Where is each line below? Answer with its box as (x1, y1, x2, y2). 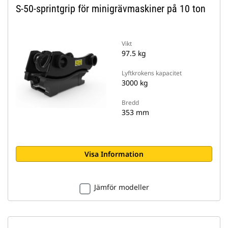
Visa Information (84, 149, 144, 159)
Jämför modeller (94, 182, 149, 192)
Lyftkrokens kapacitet (122, 69, 182, 77)
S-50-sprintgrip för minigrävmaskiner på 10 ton (16, 3, 206, 15)
